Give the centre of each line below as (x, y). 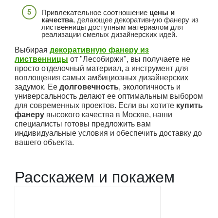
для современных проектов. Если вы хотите (95, 106)
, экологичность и (150, 87)
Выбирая (32, 50)
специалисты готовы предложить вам (83, 124)
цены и (162, 13)
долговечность (89, 87)
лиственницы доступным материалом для (112, 27)
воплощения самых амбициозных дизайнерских (101, 78)
